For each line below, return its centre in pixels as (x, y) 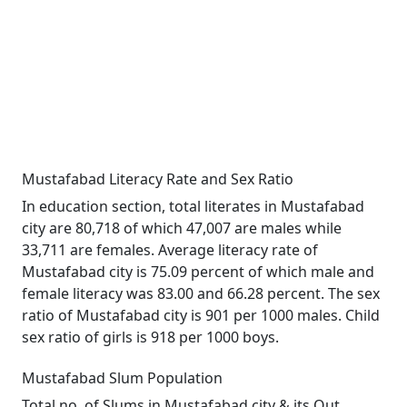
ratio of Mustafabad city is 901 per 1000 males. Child (201, 315)
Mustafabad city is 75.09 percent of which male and (198, 272)
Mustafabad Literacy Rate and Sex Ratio (158, 179)
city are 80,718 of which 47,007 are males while (182, 228)
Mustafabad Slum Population (122, 378)
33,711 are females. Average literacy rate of (170, 250)
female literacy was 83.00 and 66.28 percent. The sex (201, 293)
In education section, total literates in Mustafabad (193, 206)
